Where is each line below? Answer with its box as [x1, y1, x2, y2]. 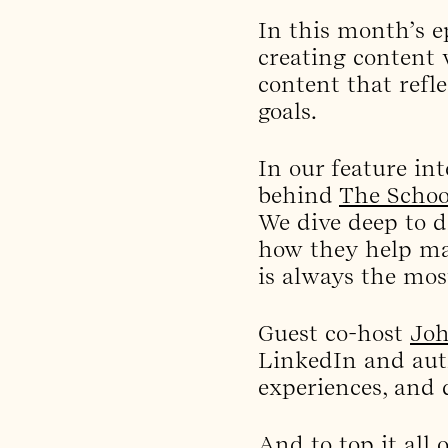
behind [258, 181, 339, 208]
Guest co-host [258, 319, 410, 346]
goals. [258, 97, 317, 124]
